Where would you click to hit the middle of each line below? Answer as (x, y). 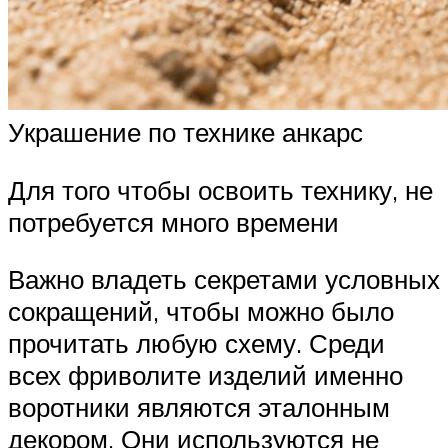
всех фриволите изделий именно (205, 375)
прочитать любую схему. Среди (196, 343)
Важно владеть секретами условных (224, 279)
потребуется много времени (173, 221)
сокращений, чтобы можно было (201, 311)
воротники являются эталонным (199, 407)
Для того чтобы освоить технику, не (220, 189)
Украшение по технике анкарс (185, 132)
